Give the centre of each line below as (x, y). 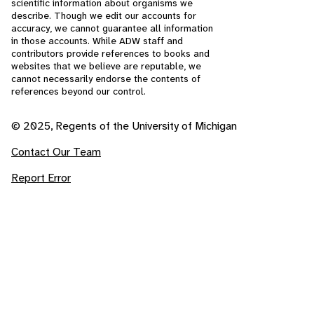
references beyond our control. (78, 91)
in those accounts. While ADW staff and (97, 41)
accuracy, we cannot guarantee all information (112, 28)
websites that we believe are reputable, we (106, 66)
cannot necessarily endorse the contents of (106, 79)
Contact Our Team (56, 152)
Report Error (41, 178)
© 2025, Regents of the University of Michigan (124, 126)
